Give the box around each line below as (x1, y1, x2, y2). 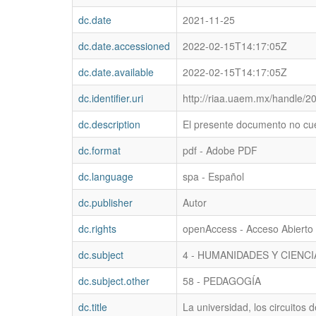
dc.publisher (78, 195, 133, 210)
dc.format (78, 143, 121, 158)
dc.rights (78, 221, 116, 236)
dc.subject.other (78, 274, 150, 288)
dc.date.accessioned (78, 39, 170, 54)
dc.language (78, 169, 133, 184)
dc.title (78, 300, 107, 315)
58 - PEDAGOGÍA (183, 274, 261, 288)
